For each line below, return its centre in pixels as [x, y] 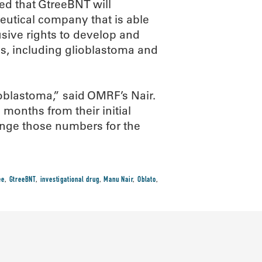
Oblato [146, 180]
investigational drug [70, 180]
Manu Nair [118, 180]
